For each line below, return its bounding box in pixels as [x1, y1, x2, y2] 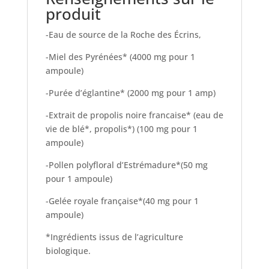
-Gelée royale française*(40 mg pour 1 [45, 195, 199, 207]
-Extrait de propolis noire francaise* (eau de [45, 109, 223, 121]
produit [45, 3, 101, 25]
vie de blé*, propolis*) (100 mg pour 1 [45, 123, 198, 134]
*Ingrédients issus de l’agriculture [45, 231, 183, 243]
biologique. [45, 245, 91, 256]
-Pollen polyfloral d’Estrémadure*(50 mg [45, 159, 208, 171]
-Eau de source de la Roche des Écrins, [45, 29, 201, 40]
